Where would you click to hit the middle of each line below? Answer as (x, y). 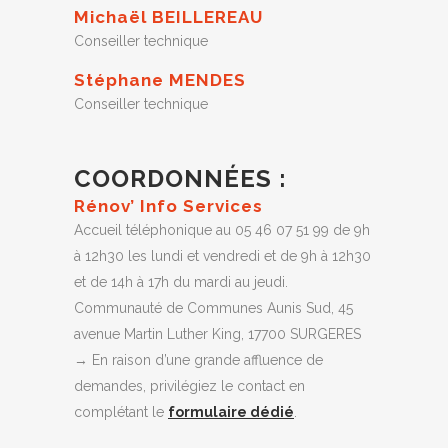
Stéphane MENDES (160, 80)
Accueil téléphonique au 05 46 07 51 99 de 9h (222, 230)
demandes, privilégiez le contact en (189, 386)
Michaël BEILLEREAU (168, 17)
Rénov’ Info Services (168, 206)
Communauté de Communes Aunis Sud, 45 (213, 308)
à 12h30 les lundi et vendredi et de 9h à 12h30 (222, 256)
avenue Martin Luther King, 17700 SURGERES (217, 334)
